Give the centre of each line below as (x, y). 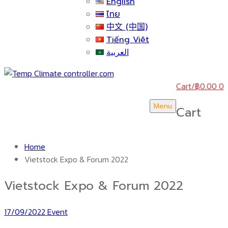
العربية (117, 52)
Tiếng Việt (127, 40)
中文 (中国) (127, 27)
